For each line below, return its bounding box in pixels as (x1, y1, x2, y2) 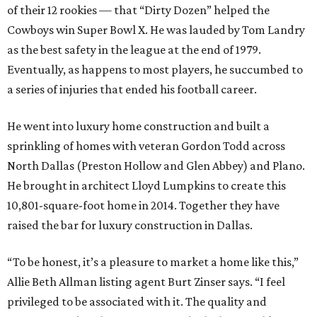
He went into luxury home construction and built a (7, 119, 270, 134)
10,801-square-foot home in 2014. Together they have (7, 198, 279, 213)
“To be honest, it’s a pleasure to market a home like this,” (7, 255, 299, 270)
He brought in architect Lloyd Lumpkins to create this (7, 178, 286, 193)
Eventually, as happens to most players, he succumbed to (7, 62, 303, 77)
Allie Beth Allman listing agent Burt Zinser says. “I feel (7, 275, 285, 289)
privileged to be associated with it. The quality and (7, 294, 267, 309)
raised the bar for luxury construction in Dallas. (7, 218, 253, 233)
